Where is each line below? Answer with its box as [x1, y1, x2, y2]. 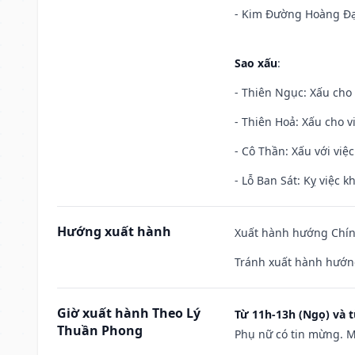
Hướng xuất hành [57, 222, 171, 240]
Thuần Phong [57, 321, 143, 339]
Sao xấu [235, 55, 277, 71]
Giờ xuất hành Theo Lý [57, 303, 200, 322]
